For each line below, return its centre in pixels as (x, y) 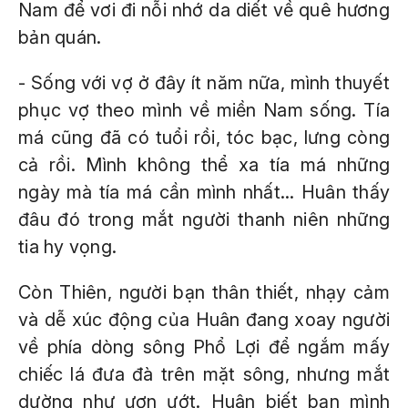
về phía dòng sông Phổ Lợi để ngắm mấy (204, 347)
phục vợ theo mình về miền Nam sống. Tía (204, 110)
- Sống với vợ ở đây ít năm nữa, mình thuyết (204, 83)
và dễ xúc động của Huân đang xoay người (204, 320)
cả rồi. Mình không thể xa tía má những (204, 165)
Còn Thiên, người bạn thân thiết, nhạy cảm (204, 292)
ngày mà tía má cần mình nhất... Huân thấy (204, 192)
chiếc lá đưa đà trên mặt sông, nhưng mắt (204, 374)
